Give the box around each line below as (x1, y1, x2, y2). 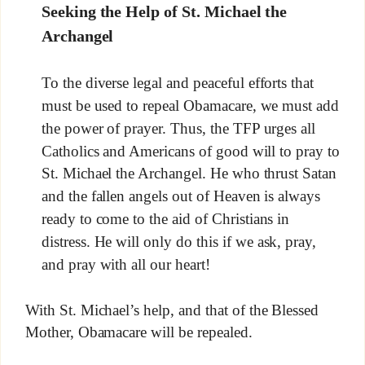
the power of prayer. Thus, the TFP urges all (41, 119, 316, 137)
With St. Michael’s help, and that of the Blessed (24, 301, 319, 319)
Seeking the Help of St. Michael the (41, 2, 288, 21)
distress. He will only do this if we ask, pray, (41, 232, 317, 250)
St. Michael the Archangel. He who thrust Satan (41, 165, 337, 182)
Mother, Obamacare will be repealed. (24, 323, 253, 341)
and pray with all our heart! (41, 255, 210, 273)
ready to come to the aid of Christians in (41, 209, 290, 227)
